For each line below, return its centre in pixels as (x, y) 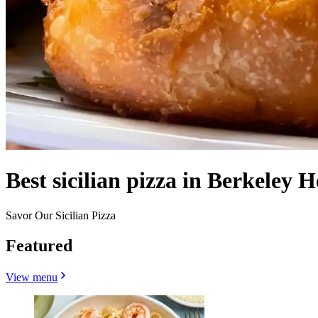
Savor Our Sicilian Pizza (61, 215)
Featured (39, 245)
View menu (32, 277)
